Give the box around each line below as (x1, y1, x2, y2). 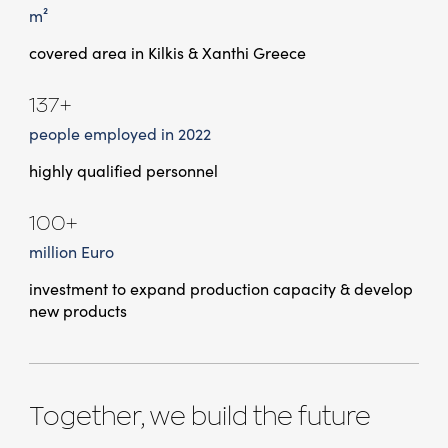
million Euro (28, 243, 114, 262)
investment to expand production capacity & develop (28, 280, 413, 299)
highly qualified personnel (28, 162, 218, 181)
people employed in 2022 (28, 125, 211, 144)
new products (28, 302, 127, 321)
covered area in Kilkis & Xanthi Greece (28, 44, 306, 63)
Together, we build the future (28, 405, 371, 431)
